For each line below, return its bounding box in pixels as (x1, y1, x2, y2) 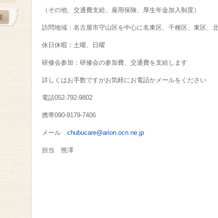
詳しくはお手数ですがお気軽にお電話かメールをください (42, 76, 207, 84)
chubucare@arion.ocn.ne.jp (67, 129, 145, 136)
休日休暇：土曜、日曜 (42, 41, 106, 49)
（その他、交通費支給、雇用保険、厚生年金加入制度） (42, 6, 200, 14)
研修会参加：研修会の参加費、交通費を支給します (42, 59, 188, 66)
